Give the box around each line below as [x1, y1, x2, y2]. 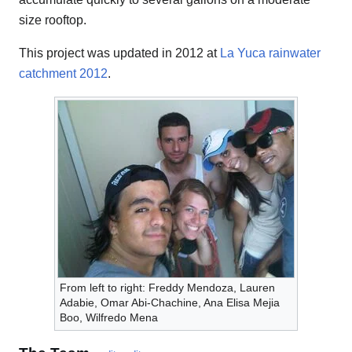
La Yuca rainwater [220, 46, 321, 60]
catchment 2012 [19, 67, 108, 81]
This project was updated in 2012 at [19, 46, 220, 60]
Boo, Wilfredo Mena [60, 311, 158, 324]
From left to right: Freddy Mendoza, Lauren [60, 281, 275, 295]
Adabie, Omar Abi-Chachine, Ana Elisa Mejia [60, 296, 280, 310]
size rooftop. [19, 13, 86, 27]
